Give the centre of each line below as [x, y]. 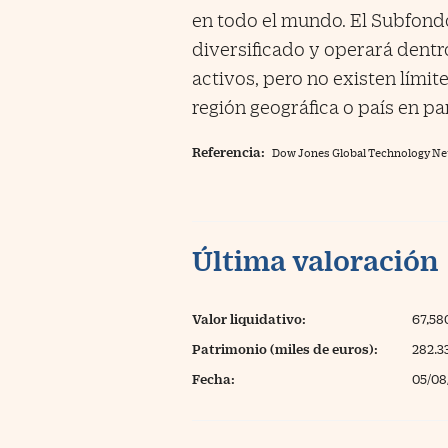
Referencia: [228, 152]
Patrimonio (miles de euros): [285, 349]
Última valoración [315, 260]
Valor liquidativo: [249, 319]
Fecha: [213, 379]
